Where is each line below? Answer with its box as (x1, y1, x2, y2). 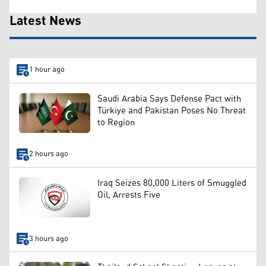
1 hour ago (28, 62, 65, 78)
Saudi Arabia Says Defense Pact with (97, 90, 241, 107)
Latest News (9, 8, 81, 34)
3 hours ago (28, 231, 68, 246)
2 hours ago (28, 147, 68, 162)
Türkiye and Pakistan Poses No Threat (97, 102, 246, 119)
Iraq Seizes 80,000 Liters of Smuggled (97, 174, 246, 192)
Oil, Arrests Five (97, 186, 160, 204)
